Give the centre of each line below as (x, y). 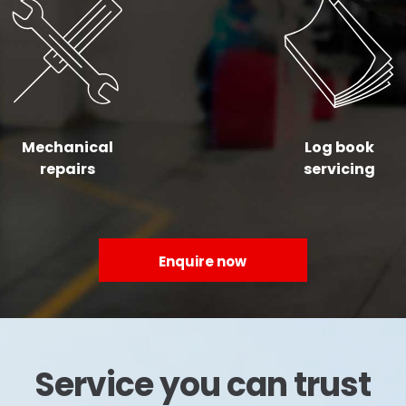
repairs (67, 169)
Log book (339, 147)
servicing (339, 169)
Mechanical (67, 147)
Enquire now (203, 261)
